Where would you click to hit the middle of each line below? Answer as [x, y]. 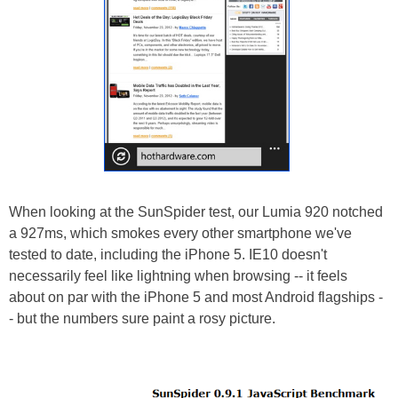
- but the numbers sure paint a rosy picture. [142, 319]
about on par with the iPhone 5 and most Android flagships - [196, 298]
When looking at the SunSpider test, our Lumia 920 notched [196, 212]
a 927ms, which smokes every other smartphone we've [180, 234]
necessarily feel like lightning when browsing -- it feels [178, 276]
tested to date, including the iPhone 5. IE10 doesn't [168, 255]
